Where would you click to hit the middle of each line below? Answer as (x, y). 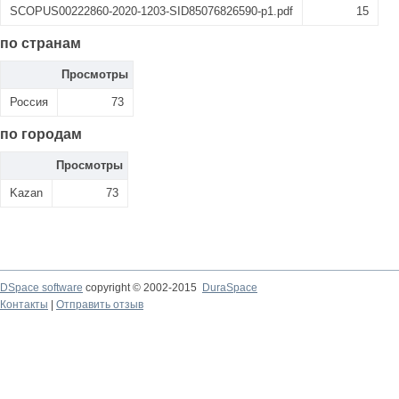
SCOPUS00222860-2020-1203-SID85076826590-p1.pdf (151, 11)
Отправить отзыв (100, 305)
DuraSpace (230, 288)
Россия (29, 102)
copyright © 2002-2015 (142, 288)
